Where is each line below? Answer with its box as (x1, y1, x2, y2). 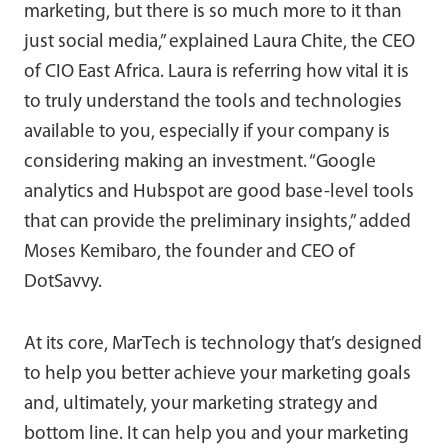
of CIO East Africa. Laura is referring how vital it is (24, 63, 409, 82)
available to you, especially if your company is (24, 123, 390, 142)
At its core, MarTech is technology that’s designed (24, 335, 422, 354)
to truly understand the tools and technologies (24, 93, 402, 112)
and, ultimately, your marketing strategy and (24, 395, 378, 414)
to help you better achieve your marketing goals (24, 365, 411, 384)
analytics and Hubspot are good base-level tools (24, 183, 414, 202)
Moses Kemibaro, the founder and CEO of (24, 243, 355, 262)
